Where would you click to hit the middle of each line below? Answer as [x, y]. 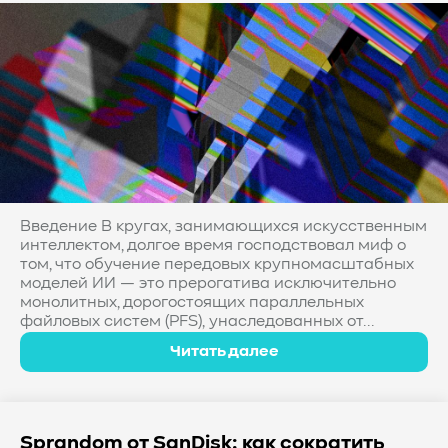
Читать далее [224, 351]
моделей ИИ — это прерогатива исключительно [208, 284]
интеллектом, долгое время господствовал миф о [213, 246]
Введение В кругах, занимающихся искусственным [223, 227]
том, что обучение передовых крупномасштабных [217, 265]
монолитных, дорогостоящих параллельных [192, 303]
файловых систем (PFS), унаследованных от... [197, 322]
